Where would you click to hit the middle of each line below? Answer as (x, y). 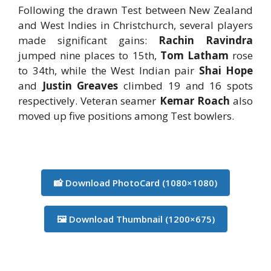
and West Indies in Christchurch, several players (135, 25)
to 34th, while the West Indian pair (109, 71)
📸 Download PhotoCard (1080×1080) (135, 183)
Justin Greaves (80, 86)
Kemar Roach (194, 101)
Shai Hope (226, 71)
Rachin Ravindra (206, 41)
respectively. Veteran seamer (89, 101)
